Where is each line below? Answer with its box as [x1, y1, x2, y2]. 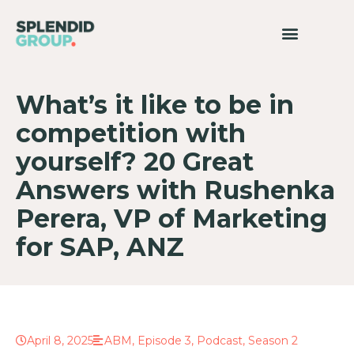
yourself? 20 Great [16, 145, 254, 177]
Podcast [197, 333, 243, 348]
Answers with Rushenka [16, 174, 335, 205]
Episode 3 [137, 333, 191, 348]
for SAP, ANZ [16, 231, 184, 262]
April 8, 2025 [27, 333, 93, 348]
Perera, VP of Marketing [16, 202, 327, 234]
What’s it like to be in [16, 88, 294, 120]
